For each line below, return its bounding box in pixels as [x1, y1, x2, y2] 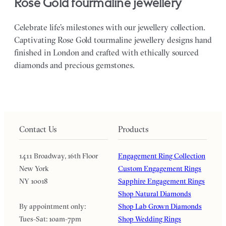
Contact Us [19, 124, 56, 134]
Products [118, 124, 148, 134]
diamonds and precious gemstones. [14, 60, 135, 70]
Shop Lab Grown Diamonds [118, 202, 202, 211]
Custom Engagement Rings [118, 164, 201, 173]
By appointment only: [19, 202, 86, 211]
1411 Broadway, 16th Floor [19, 151, 98, 160]
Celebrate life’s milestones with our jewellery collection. [14, 22, 205, 32]
